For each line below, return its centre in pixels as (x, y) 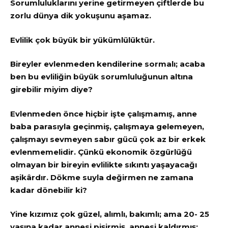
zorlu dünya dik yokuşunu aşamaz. (82, 16)
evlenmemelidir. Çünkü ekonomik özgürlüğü (101, 152)
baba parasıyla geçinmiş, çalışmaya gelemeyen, (107, 126)
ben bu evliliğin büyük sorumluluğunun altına (102, 77)
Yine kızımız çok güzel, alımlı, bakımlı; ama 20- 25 (110, 214)
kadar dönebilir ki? (49, 190)
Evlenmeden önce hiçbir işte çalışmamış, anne (104, 113)
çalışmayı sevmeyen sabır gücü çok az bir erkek (108, 139)
